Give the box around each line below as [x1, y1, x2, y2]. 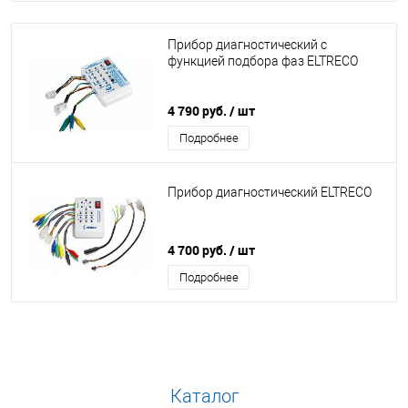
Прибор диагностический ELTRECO [168, 185, 372, 200]
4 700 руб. [168, 241, 229, 259]
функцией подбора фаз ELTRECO [168, 54, 358, 69]
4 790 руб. [168, 102, 229, 119]
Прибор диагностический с [168, 37, 327, 53]
